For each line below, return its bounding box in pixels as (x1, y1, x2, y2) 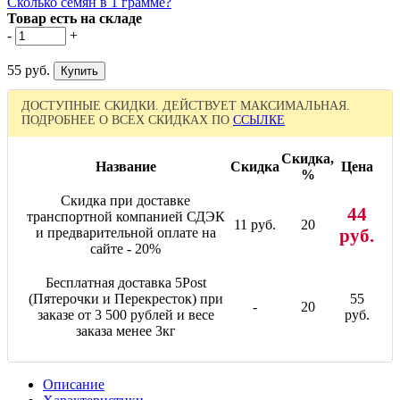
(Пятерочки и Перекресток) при (28, 290, 223, 306)
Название (95, 158, 156, 174)
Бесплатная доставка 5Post (45, 274, 206, 290)
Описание (43, 376, 104, 392)
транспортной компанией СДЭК (26, 208, 225, 224)
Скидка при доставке (61, 192, 190, 208)
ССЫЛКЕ (233, 112, 285, 127)
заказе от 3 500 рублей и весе (37, 306, 214, 322)
